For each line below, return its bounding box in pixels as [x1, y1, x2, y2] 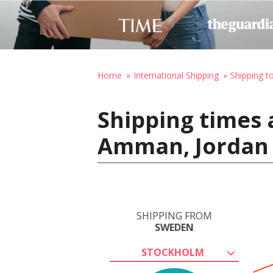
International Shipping [133, 69, 219, 81]
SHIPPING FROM [136, 209, 212, 222]
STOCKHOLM [141, 246, 204, 259]
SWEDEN [155, 221, 194, 234]
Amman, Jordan [97, 131, 269, 161]
